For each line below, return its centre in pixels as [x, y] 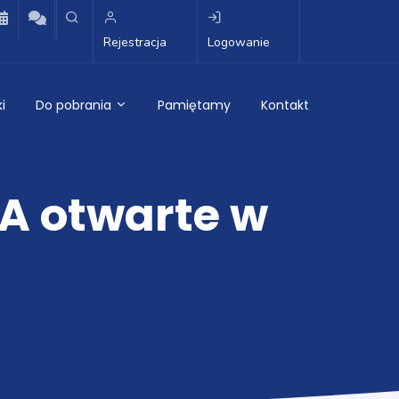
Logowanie [238, 42]
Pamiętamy [194, 105]
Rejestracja [135, 42]
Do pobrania [75, 105]
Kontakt [285, 105]
